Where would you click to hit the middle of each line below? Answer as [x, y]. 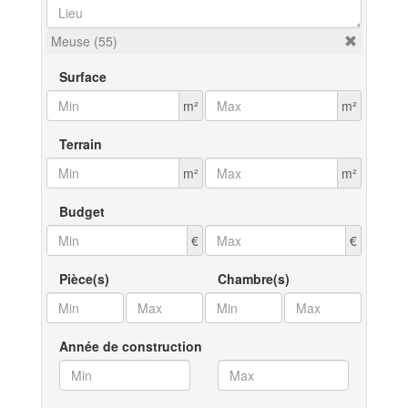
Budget [82, 211]
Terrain [81, 144]
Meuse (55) [84, 41]
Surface [83, 76]
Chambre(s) [254, 279]
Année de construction [131, 346]
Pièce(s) [84, 279]
